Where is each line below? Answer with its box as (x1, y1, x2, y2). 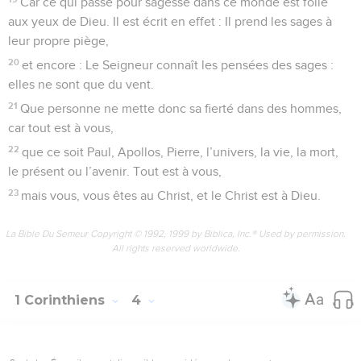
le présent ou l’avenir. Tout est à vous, (8, 164, 222, 178)
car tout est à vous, (8, 121, 114, 135)
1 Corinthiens (15, 292, 109, 308)
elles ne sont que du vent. (8, 77, 154, 91)
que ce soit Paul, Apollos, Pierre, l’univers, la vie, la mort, (22, 145, 339, 159)
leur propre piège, (8, 34, 109, 48)
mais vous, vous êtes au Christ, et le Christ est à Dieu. (21, 189, 322, 202)
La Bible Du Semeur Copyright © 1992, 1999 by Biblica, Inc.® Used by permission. (6, 227, 346, 239)
